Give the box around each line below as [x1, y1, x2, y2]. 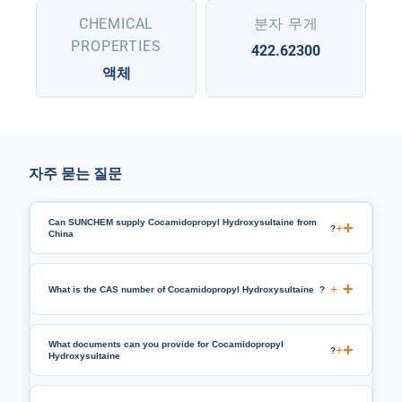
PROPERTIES [71, 38, 162, 56]
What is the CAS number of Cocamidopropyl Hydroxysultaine [48, 284, 314, 294]
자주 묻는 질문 [29, 165, 122, 183]
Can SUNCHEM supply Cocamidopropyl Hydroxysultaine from [48, 217, 317, 228]
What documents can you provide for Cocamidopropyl [48, 339, 284, 350]
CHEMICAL [78, 15, 154, 33]
